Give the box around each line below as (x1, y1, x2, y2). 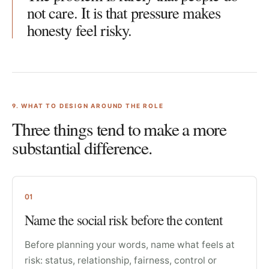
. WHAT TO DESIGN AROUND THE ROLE (16, 102, 164, 109)
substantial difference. (12, 136, 152, 159)
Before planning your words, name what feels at (25, 239, 235, 250)
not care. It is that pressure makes (27, 2, 220, 23)
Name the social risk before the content (25, 211, 223, 229)
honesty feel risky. (27, 19, 132, 40)
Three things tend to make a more (12, 117, 227, 141)
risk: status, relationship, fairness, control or (25, 255, 217, 266)
